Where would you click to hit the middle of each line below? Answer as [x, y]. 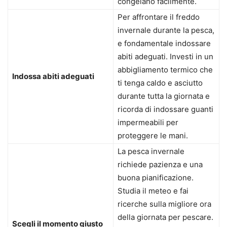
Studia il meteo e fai [153, 191]
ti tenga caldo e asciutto [160, 83]
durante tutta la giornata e [164, 96]
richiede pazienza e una [160, 165]
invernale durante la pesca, [166, 30]
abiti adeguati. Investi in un [165, 57]
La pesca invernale [151, 152]
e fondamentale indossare [164, 44]
